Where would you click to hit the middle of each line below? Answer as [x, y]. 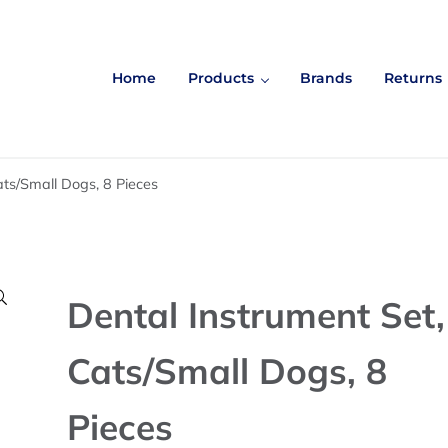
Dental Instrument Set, [256, 314]
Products [221, 78]
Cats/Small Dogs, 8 [227, 370]
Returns [413, 78]
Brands [326, 78]
